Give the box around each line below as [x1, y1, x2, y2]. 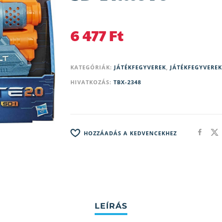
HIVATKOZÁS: [70, 78, 113, 86]
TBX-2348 [113, 78, 141, 86]
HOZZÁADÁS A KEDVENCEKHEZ [83, 129, 177, 137]
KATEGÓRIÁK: [70, 63, 114, 71]
